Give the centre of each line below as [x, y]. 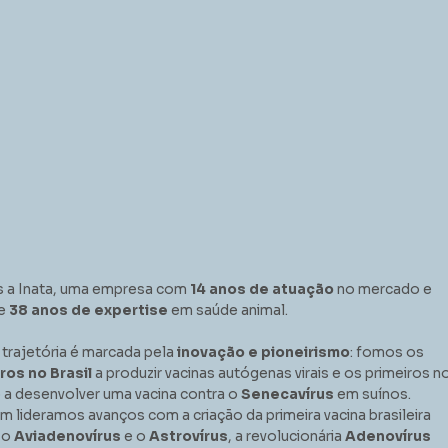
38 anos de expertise [86, 311]
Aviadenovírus [68, 437]
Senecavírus [287, 395]
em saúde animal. [227, 311]
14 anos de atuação [261, 290]
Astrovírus [188, 437]
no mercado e [382, 290]
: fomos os [386, 353]
